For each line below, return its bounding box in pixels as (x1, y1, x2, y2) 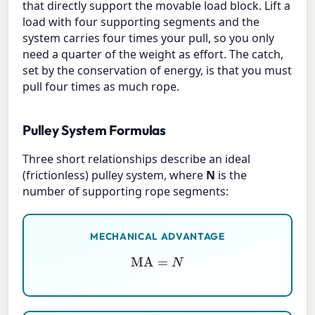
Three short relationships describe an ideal (22, 150, 251, 167)
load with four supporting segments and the (22, 13, 260, 30)
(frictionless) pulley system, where (22, 167, 207, 183)
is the (215, 167, 247, 183)
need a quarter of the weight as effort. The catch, (22, 46, 284, 62)
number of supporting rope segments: (22, 183, 229, 199)
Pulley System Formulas (22, 121, 166, 139)
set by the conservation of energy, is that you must (22, 62, 292, 78)
